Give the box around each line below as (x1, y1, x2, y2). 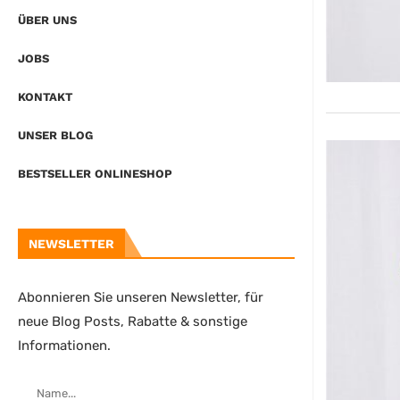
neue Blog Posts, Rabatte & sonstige (18, 313, 247, 330)
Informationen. (18, 337, 111, 354)
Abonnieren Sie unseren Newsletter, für (18, 289, 263, 306)
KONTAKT (18, 90, 72, 104)
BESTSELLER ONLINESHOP (18, 167, 172, 181)
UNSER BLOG (18, 129, 93, 143)
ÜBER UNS (18, 13, 77, 28)
